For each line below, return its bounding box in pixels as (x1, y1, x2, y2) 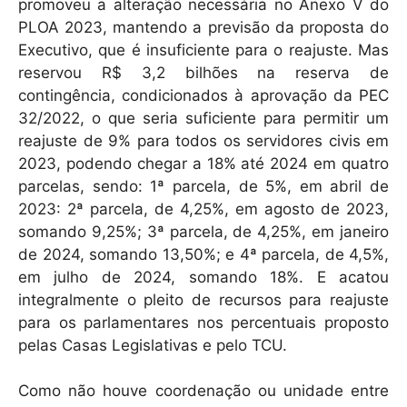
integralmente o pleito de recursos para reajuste (18, 290, 389, 309)
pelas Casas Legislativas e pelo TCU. (18, 335, 287, 354)
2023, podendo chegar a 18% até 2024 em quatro (18, 154, 389, 173)
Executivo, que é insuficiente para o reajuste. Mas (18, 40, 389, 59)
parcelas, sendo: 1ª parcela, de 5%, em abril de (18, 176, 389, 195)
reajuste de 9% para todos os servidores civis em (18, 131, 389, 150)
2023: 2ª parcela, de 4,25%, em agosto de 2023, (18, 199, 389, 218)
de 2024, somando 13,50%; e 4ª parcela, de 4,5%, (18, 244, 389, 263)
